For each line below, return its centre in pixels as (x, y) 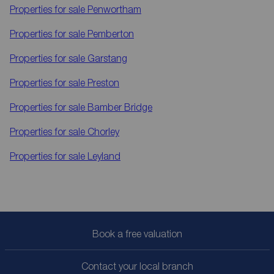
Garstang (107, 58)
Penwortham (114, 9)
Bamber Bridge (120, 107)
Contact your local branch (137, 266)
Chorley (103, 132)
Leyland (104, 156)
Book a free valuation (137, 234)
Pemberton (111, 34)
